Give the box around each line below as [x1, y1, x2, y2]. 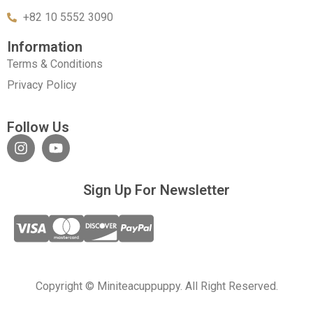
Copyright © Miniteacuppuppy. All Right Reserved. [35, 279, 278, 293]
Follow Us [7, 118, 69, 136]
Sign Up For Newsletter [83, 181, 230, 198]
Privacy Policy [7, 78, 77, 92]
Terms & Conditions [7, 57, 103, 71]
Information [7, 38, 82, 56]
